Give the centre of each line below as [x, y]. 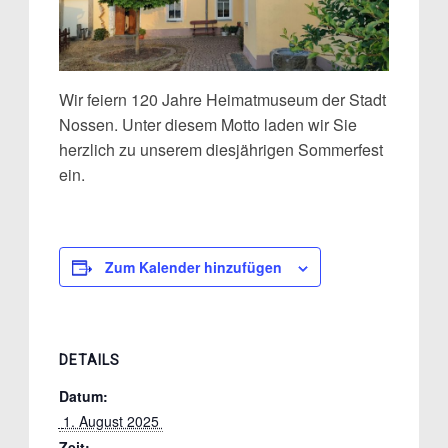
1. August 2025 [112, 421]
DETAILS [89, 360]
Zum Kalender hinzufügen [193, 267]
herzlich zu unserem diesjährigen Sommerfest [220, 150]
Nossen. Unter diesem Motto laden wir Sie [207, 125]
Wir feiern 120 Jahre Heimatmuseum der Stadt [222, 100]
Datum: [83, 396]
